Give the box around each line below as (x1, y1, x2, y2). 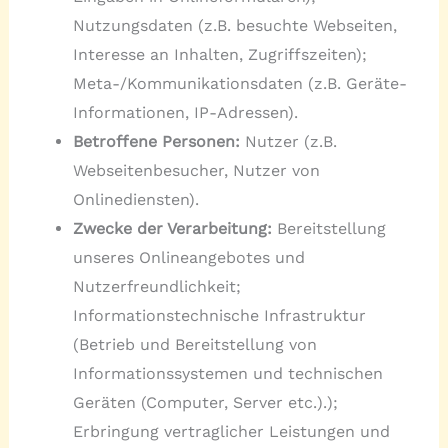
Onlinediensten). (72, 189, 199, 209)
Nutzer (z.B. (239, 131, 337, 151)
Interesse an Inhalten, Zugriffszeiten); (72, 44, 367, 64)
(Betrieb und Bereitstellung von (72, 334, 317, 354)
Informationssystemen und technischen (72, 363, 383, 383)
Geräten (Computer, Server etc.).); (72, 392, 338, 412)
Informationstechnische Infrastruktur (72, 305, 366, 325)
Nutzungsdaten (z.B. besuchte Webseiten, (72, 15, 397, 35)
